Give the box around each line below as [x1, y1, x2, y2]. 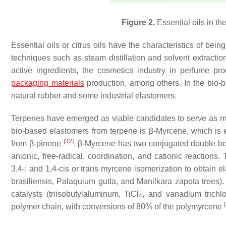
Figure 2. [121, 18, 155, 27]
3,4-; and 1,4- [11, 164, 59, 173]
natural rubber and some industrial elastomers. [11, 91, 177, 100]
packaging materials [11, 79, 84, 87]
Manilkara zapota [137, 177, 199, 186]
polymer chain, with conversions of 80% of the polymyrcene [11, 202, 224, 211]
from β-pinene [11, 139, 64, 148]
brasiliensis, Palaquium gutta [11, 177, 116, 186]
